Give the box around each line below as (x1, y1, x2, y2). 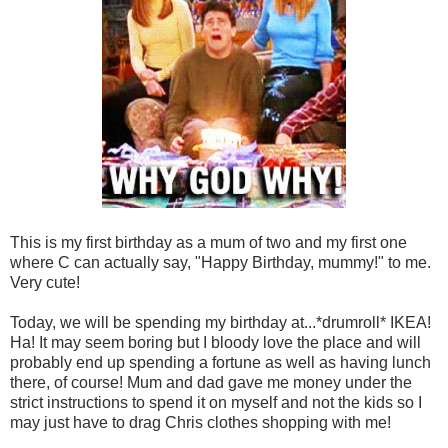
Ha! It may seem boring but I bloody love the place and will (10, 333, 421, 351)
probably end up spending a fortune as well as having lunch (10, 353, 431, 371)
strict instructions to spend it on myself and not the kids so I (10, 393, 422, 411)
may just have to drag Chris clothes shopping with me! (10, 413, 391, 431)
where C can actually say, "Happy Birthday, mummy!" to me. (10, 253, 431, 271)
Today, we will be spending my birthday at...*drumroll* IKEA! (10, 313, 431, 331)
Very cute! (10, 273, 80, 291)
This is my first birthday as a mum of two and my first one (10, 233, 407, 251)
